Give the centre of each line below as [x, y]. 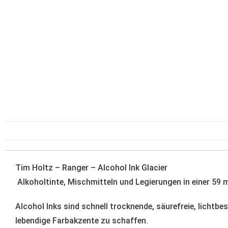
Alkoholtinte [39, 182]
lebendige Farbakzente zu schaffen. [82, 221]
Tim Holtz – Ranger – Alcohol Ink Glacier [91, 168]
